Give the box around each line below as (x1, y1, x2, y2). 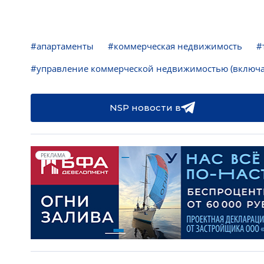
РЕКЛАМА (41, 151, 65, 159)
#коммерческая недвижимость (108, 40, 242, 52)
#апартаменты (31, 40, 94, 52)
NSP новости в (109, 102, 181, 113)
